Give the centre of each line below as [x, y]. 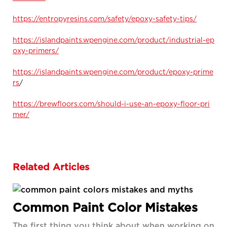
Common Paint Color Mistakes [105, 207]
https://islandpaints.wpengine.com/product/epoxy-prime [113, 71]
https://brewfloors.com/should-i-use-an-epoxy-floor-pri [111, 103]
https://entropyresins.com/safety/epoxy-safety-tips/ [105, 18]
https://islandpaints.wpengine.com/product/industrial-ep [113, 40]
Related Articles [51, 167]
